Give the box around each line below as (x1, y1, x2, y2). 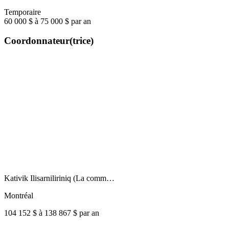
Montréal (4, 191, 33, 200)
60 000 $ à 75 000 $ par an (4, 16, 91, 26)
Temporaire (4, 7, 41, 16)
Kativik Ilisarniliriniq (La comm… (4, 174, 114, 183)
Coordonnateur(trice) (4, 35, 94, 47)
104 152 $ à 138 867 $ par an (4, 209, 99, 218)
